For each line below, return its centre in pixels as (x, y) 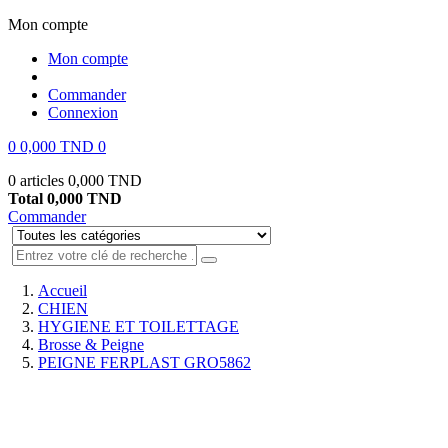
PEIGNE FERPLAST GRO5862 (144, 362)
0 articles (38, 180)
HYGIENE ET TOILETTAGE (138, 326)
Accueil (62, 290)
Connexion (83, 112)
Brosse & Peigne (91, 344)
